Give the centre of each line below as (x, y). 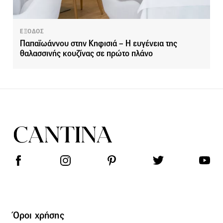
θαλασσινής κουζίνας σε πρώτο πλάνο (86, 54)
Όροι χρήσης (39, 215)
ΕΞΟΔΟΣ (32, 32)
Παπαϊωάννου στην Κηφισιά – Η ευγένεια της (99, 44)
